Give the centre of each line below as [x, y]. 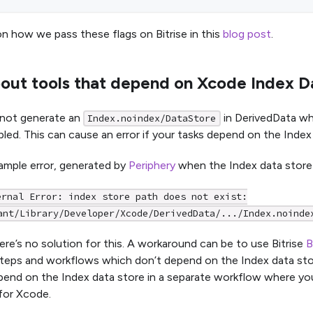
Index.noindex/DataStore [152, 118]
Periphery [152, 165]
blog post [247, 34]
